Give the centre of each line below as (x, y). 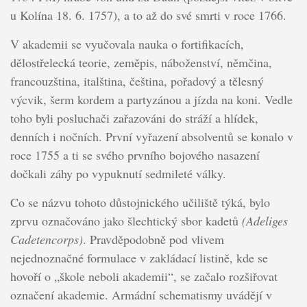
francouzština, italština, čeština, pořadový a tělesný (137, 81)
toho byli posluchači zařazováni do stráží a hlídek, (134, 118)
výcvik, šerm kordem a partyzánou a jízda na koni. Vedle (151, 100)
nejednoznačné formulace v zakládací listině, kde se (139, 258)
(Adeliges (265, 221)
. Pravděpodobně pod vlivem (153, 240)
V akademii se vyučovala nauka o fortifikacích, (127, 44)
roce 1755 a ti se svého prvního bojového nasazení (135, 155)
